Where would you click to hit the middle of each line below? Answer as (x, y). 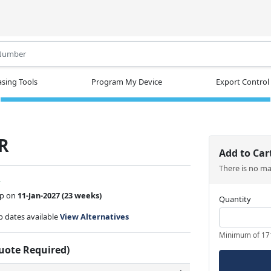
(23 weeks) (83, 195)
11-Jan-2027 (39, 195)
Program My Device (127, 81)
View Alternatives (95, 216)
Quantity (235, 199)
